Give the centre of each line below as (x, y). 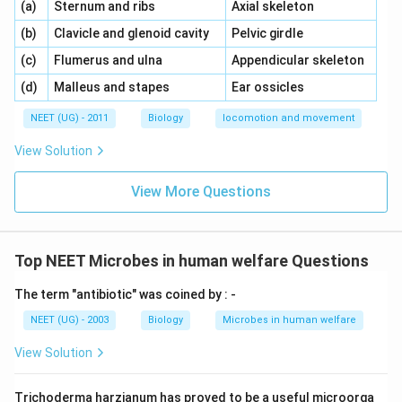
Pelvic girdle (267, 33)
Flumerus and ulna (108, 60)
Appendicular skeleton (297, 60)
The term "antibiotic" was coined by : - (125, 294)
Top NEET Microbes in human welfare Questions (192, 261)
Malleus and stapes (111, 87)
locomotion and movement (288, 118)
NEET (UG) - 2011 (70, 118)
